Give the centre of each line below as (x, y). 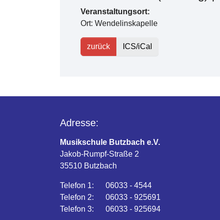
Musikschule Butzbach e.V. (110, 142)
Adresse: (79, 123)
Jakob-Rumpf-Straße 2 (99, 154)
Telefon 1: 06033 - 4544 (108, 185)
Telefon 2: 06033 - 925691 (110, 197)
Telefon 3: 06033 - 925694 (110, 209)
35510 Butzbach (88, 166)
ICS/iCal (137, 46)
